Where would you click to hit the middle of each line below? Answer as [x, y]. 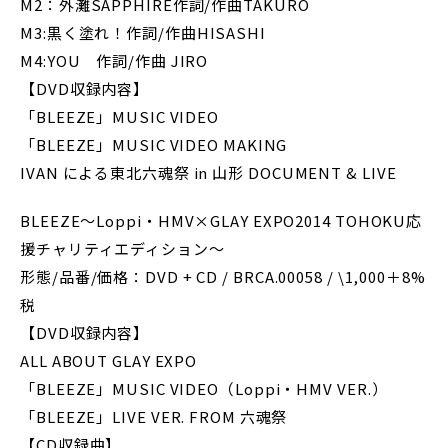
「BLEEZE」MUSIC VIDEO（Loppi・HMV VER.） [204, 388]
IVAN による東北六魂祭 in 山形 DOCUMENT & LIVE [208, 172]
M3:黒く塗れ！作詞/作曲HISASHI [143, 32]
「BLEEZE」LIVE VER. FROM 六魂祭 [154, 416]
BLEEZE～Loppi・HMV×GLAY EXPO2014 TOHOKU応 [221, 220]
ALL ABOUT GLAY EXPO [109, 360]
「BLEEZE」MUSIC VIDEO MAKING [154, 144]
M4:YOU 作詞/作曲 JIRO [114, 60]
